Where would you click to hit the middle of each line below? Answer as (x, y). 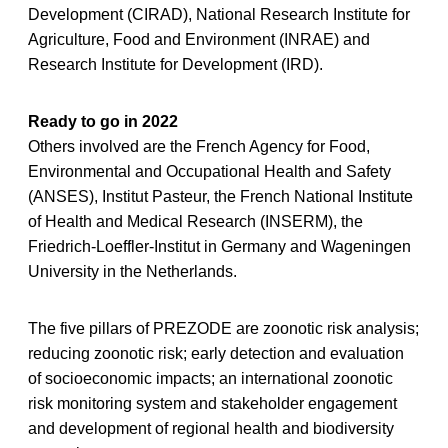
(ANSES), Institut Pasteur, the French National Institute (220, 196)
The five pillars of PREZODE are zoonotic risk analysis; (223, 328)
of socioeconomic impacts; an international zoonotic (210, 378)
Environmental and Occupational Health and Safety (209, 171)
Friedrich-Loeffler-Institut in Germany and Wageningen (219, 246)
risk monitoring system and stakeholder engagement (212, 403)
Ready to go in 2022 (103, 121)
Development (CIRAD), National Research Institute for (219, 14)
